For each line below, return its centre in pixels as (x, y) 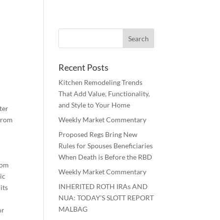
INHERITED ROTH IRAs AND (103, 186)
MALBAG (73, 209)
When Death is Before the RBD (106, 157)
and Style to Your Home (95, 105)
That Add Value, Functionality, (104, 94)
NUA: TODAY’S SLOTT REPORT (106, 198)
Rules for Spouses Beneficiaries (106, 146)
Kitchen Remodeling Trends (101, 82)
